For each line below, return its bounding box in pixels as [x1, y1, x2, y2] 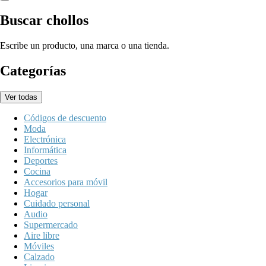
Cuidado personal [24, 198, 90, 209]
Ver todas [5, 93, 37, 102]
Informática [24, 145, 66, 156]
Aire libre [24, 230, 59, 241]
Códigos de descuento [24, 113, 106, 123]
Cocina [24, 166, 50, 177]
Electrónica [24, 134, 66, 145]
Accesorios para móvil [24, 177, 107, 188]
